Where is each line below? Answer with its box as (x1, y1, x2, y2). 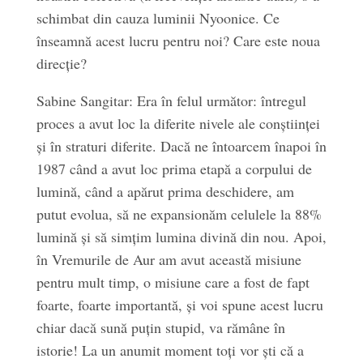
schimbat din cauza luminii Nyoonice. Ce (36, 8, 280, 28)
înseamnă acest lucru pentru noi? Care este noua (36, 31, 320, 50)
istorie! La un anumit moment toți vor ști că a (36, 340, 304, 360)
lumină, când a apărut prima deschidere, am (36, 181, 294, 201)
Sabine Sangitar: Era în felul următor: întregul (36, 91, 306, 110)
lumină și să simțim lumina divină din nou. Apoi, (36, 227, 327, 246)
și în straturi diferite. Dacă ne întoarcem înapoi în (36, 136, 327, 156)
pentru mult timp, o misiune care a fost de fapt (36, 272, 310, 292)
